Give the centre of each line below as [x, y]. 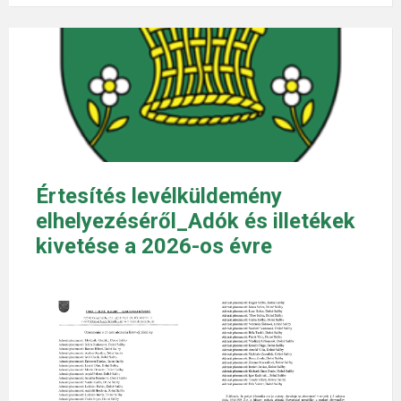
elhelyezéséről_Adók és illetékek [196, 221]
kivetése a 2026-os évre [154, 246]
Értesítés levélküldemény [159, 196]
